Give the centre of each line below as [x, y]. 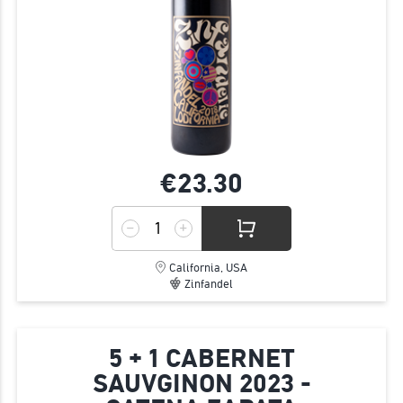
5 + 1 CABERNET [201, 359]
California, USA [208, 268]
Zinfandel [209, 284]
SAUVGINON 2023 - [201, 384]
